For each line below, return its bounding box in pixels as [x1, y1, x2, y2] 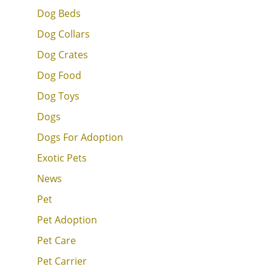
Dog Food [36, 68, 81, 82]
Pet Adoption [36, 212, 97, 226]
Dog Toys [36, 89, 80, 103]
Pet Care [36, 233, 76, 247]
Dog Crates [36, 47, 88, 61]
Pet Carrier [36, 254, 87, 268]
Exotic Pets [36, 151, 87, 165]
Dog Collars [36, 27, 90, 41]
